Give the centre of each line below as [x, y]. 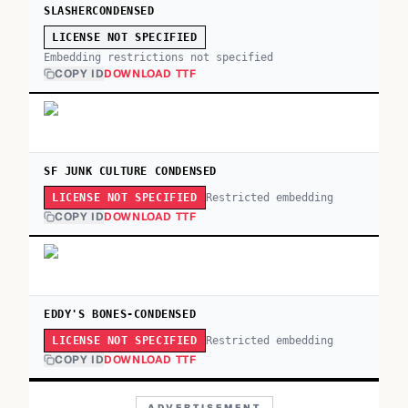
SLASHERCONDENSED [99, 11]
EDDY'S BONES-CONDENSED [120, 314]
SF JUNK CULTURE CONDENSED [130, 171]
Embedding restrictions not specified [158, 57]
